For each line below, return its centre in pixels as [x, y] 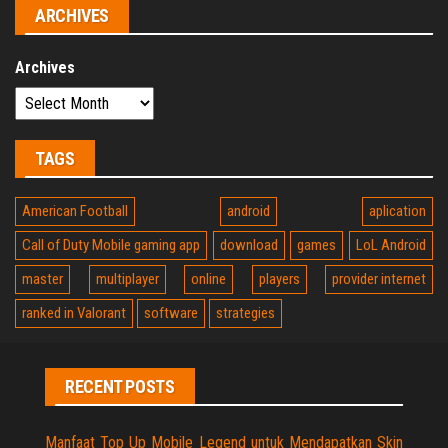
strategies [245, 313]
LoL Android [391, 245]
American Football [75, 211]
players [279, 279]
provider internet [379, 279]
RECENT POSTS [120, 387]
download [248, 245]
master [42, 279]
